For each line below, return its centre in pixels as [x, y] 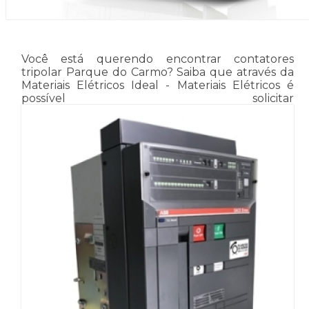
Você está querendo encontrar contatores [158, 59]
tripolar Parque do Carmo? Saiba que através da [158, 72]
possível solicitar [158, 98]
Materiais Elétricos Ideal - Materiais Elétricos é [158, 85]
